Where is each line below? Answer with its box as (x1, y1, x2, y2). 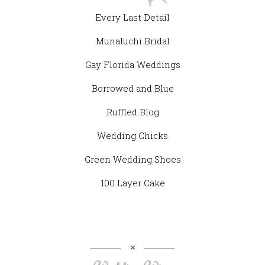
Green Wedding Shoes (84, 153, 181, 166)
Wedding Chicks (97, 130, 168, 142)
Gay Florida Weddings (85, 59, 180, 71)
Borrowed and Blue (91, 82, 174, 95)
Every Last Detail (95, 11, 170, 24)
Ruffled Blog (106, 106, 159, 118)
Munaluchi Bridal (95, 35, 170, 47)
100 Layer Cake (100, 177, 165, 189)
